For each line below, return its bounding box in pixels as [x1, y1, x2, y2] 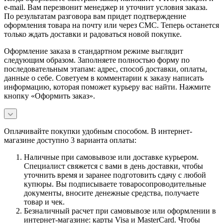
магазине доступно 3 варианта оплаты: [4, 135, 136, 144]
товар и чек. [24, 197, 65, 206]
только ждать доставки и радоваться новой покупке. [4, 29, 182, 38]
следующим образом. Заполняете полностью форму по [4, 55, 190, 64]
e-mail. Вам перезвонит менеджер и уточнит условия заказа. [4, 2, 208, 11]
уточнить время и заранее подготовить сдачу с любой [24, 170, 206, 179]
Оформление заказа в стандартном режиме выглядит [4, 46, 183, 55]
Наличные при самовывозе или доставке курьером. [24, 152, 199, 161]
